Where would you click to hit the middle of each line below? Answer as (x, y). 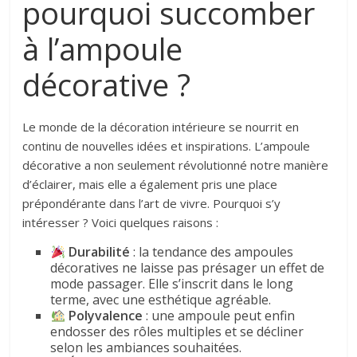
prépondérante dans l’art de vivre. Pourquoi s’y (152, 204)
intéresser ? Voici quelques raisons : (121, 223)
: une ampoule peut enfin (218, 316)
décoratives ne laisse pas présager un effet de (188, 268)
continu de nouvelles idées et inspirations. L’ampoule (167, 146)
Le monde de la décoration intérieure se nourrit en (161, 127)
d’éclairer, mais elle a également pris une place (150, 184)
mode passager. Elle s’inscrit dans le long (172, 284)
